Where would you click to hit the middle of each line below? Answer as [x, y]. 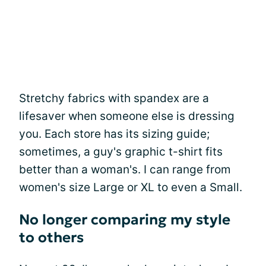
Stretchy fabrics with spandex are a [114, 98]
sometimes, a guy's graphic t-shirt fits [121, 152]
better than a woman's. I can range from [125, 170]
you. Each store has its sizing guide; [114, 134]
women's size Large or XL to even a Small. [131, 187]
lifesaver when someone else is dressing [127, 116]
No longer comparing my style [125, 220]
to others [51, 237]
